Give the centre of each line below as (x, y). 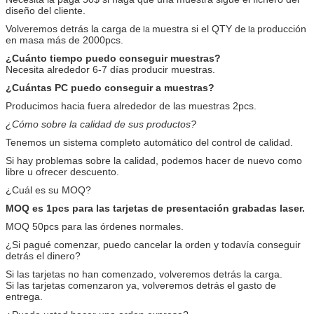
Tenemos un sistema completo (73, 142)
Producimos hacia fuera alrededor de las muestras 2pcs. (131, 105)
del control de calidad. (244, 142)
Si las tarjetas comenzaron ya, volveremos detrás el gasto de (141, 285)
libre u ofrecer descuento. (62, 171)
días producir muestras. (163, 69)
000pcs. (106, 40)
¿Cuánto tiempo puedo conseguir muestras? (113, 58)
